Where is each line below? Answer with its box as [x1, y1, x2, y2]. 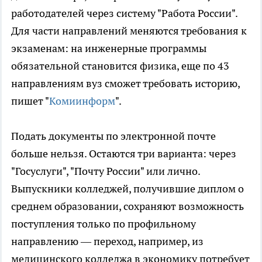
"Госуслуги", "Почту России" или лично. [11, 164, 200, 178]
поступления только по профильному [11, 217, 196, 231]
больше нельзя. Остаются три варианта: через [11, 147, 236, 161]
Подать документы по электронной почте [11, 129, 216, 143]
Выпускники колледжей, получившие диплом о [11, 182, 244, 196]
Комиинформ [49, 94, 115, 108]
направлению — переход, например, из [11, 235, 204, 249]
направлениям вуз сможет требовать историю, [11, 77, 240, 91]
